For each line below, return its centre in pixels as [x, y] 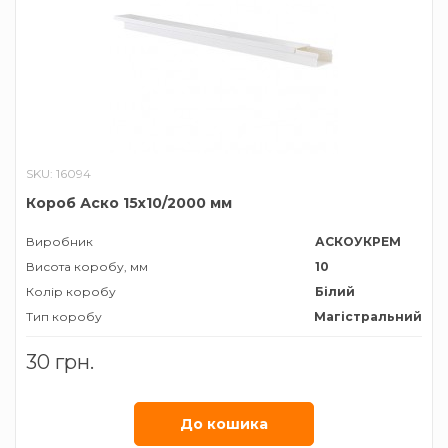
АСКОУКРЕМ [358, 241]
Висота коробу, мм [87, 266]
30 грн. [60, 362]
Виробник [59, 241]
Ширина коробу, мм [91, 341]
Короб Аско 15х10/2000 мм [129, 203]
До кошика [224, 424]
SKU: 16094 [58, 173]
